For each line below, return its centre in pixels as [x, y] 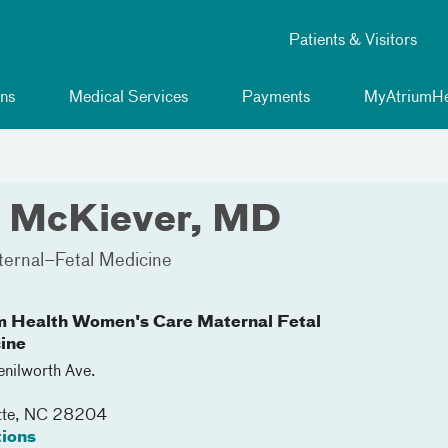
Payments [274, 98]
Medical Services [126, 98]
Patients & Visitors [353, 41]
